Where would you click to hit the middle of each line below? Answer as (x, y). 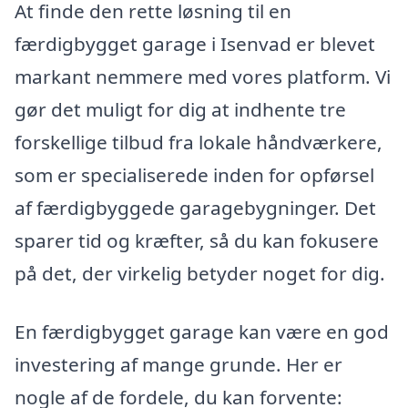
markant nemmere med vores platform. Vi (203, 77)
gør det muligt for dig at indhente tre (180, 110)
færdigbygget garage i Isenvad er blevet (195, 44)
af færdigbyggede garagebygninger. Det (195, 208)
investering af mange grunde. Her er (178, 365)
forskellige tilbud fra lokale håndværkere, (199, 143)
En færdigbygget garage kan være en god (202, 332)
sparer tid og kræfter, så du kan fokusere (197, 241)
